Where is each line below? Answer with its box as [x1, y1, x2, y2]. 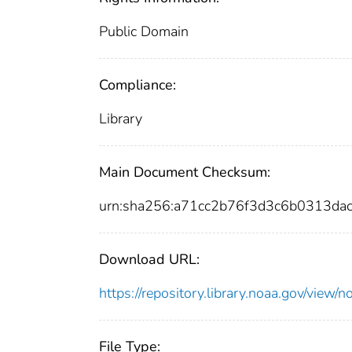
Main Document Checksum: [99, 162, 270, 181]
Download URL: [99, 249, 200, 269]
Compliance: [99, 75, 176, 94]
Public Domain [99, 21, 189, 41]
